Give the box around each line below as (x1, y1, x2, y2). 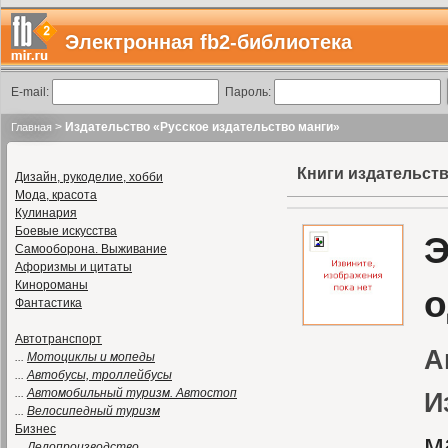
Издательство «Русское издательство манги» (65, 120, 340, 134)
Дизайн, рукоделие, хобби (15, 170, 163, 184)
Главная (11, 121, 52, 133)
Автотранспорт (15, 332, 102, 346)
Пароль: (219, 85, 274, 99)
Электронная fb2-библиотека (65, 31, 352, 53)
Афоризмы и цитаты (15, 260, 132, 274)
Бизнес (15, 422, 56, 436)
